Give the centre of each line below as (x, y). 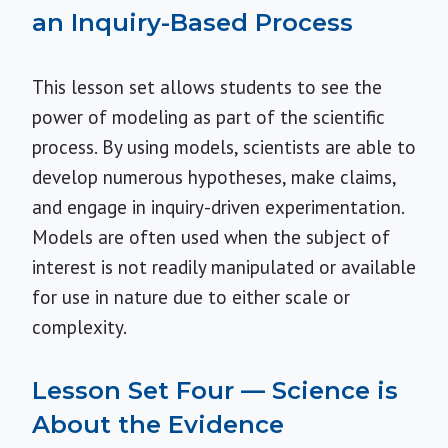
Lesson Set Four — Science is (215, 390)
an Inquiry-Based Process (192, 22)
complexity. (79, 327)
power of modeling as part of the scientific (208, 117)
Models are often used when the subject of (211, 237)
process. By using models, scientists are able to (224, 147)
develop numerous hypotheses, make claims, (214, 177)
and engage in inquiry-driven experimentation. (218, 207)
